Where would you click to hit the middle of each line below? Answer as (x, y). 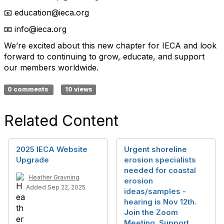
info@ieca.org (39, 29)
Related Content (61, 120)
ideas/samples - (155, 191)
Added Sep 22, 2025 (56, 187)
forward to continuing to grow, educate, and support (104, 56)
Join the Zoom (151, 212)
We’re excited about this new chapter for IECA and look (110, 45)
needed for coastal (160, 170)
